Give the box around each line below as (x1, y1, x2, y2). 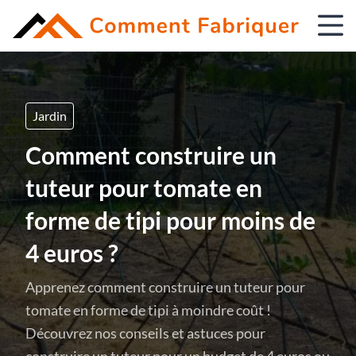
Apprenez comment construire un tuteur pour (25, 278, 305, 296)
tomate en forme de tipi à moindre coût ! (25, 301, 271, 319)
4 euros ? (25, 238, 118, 267)
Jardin (33, 108, 67, 123)
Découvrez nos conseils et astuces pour (25, 324, 265, 342)
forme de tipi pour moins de (25, 206, 315, 234)
